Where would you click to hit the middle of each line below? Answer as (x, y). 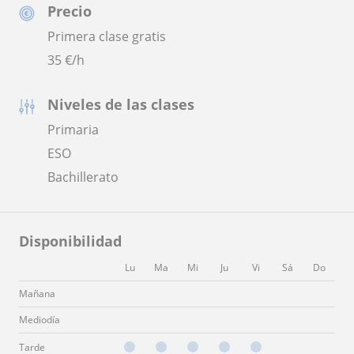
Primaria (73, 130)
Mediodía (40, 320)
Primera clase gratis (107, 36)
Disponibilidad (70, 241)
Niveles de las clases (121, 104)
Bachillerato (83, 177)
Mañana (37, 294)
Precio (70, 11)
